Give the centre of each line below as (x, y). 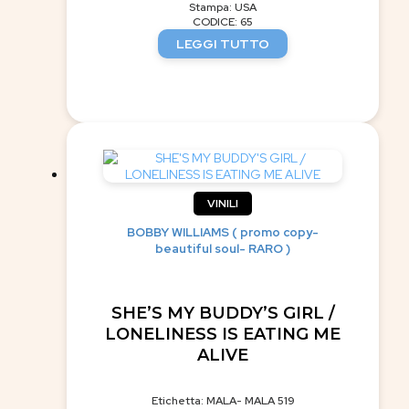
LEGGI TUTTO (223, 43)
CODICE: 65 (223, 21)
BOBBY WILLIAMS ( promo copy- (223, 232)
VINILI (223, 203)
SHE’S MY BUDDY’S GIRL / (223, 313)
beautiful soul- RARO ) (223, 248)
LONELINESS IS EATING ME (223, 334)
